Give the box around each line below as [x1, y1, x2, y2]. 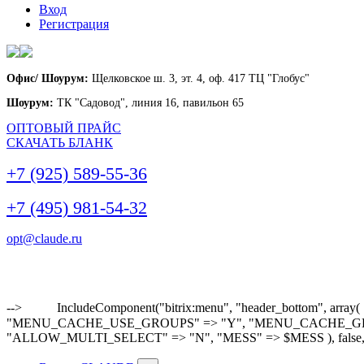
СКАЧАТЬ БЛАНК [6, 136, 113, 149]
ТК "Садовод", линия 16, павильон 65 [54, 97, 244, 109]
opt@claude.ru [6, 232, 82, 245]
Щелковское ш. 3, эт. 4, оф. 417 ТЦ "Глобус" [89, 72, 310, 84]
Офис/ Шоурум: [6, 72, 89, 84]
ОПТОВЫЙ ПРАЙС [6, 121, 121, 135]
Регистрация [39, 17, 109, 31]
